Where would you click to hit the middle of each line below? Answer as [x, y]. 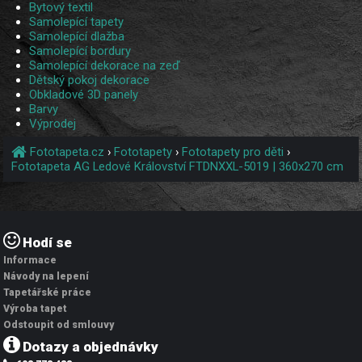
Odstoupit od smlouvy [59, 325]
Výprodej [53, 124]
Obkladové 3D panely [84, 95]
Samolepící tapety [77, 22]
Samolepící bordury [80, 51]
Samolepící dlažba [77, 37]
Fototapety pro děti [233, 152]
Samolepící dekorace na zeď [105, 66]
